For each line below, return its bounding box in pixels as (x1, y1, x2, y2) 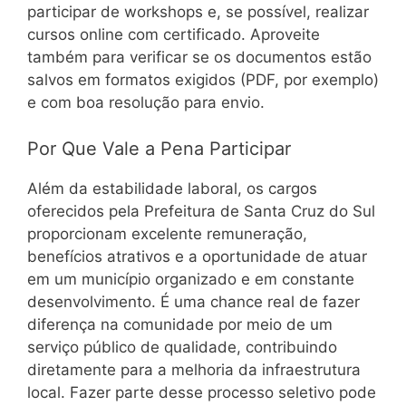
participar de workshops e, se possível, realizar (27, 3, 369, 22)
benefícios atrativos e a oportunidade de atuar (27, 246, 367, 266)
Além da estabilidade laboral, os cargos (27, 179, 317, 198)
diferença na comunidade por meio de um (27, 314, 333, 333)
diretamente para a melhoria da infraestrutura (27, 360, 361, 379)
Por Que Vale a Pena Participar (27, 137, 291, 159)
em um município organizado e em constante (27, 269, 354, 288)
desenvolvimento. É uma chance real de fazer (27, 292, 360, 311)
